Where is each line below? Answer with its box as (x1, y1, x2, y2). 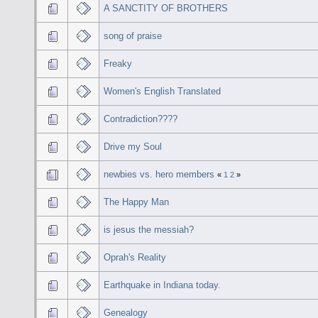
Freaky (104, 57, 133, 69)
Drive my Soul (104, 141, 163, 152)
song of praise (104, 30, 163, 41)
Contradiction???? (104, 113, 178, 124)
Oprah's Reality (104, 251, 167, 263)
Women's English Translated (104, 85, 221, 97)
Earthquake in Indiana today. (104, 279, 221, 290)
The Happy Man (104, 196, 170, 207)
